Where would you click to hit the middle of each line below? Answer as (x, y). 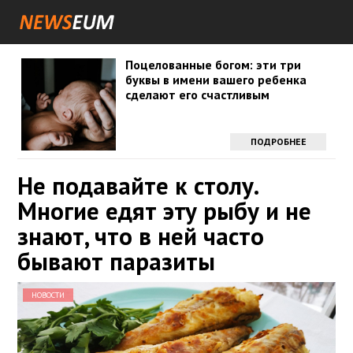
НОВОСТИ (48, 295)
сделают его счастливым (197, 95)
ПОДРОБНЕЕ (278, 141)
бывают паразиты (116, 261)
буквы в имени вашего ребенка (216, 80)
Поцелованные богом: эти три (213, 65)
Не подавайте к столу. (137, 186)
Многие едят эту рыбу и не (164, 211)
